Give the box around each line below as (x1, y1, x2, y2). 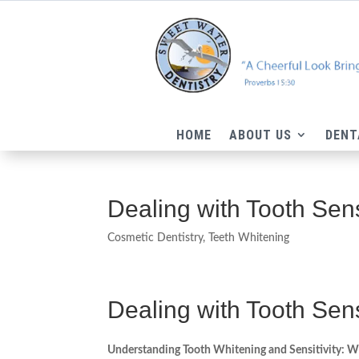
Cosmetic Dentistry (107, 232, 204, 244)
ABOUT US (229, 127, 292, 143)
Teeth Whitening (208, 232, 290, 244)
